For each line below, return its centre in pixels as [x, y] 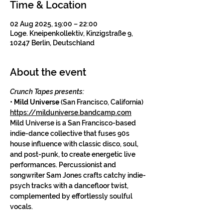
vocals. [21, 207]
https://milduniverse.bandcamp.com [71, 112]
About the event [48, 72]
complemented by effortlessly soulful [72, 196]
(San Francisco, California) [101, 102]
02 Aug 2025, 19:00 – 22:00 [54, 24]
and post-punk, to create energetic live [73, 154]
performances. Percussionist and [64, 165]
